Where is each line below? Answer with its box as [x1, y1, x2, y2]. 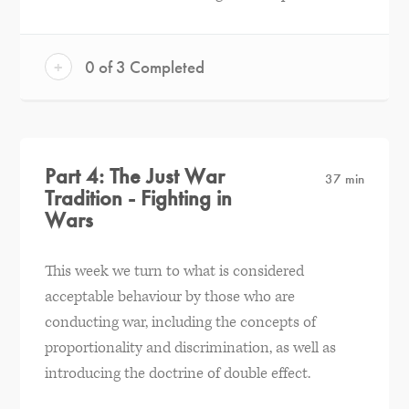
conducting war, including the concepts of [44, 311, 316, 332]
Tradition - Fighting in [44, 183, 232, 212]
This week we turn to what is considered [44, 260, 304, 281]
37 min [325, 169, 365, 188]
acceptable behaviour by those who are [44, 286, 295, 307]
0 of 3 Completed [80, 55, 204, 79]
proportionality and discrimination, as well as [44, 337, 336, 358]
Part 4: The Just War [44, 161, 225, 190]
